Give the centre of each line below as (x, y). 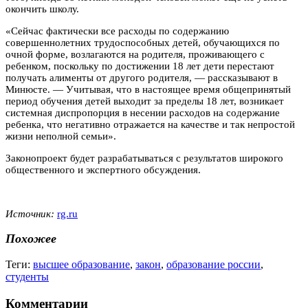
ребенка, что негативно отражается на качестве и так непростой (150, 124)
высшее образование (81, 264)
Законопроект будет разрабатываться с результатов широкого (144, 158)
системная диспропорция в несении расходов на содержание (143, 112)
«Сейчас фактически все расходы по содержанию (117, 31)
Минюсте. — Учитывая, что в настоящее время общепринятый (148, 89)
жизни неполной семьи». (61, 136)
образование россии (213, 264)
